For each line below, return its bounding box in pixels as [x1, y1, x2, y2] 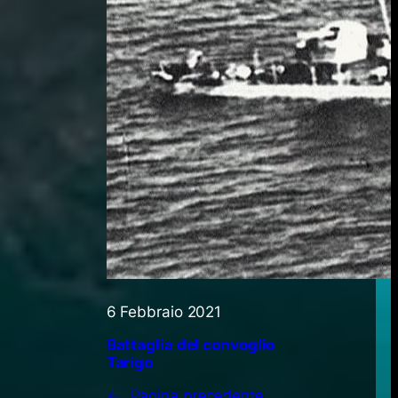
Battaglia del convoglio [106, 335, 275, 354]
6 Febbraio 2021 [106, 302, 222, 321]
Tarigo [106, 353, 154, 371]
